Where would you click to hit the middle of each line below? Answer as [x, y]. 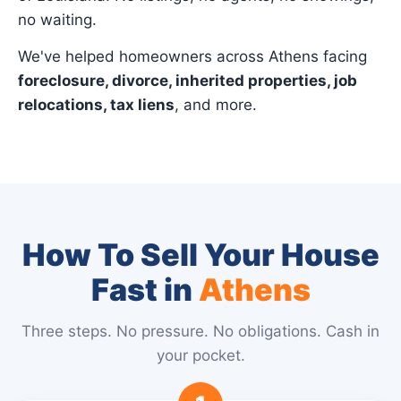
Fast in [145, 290]
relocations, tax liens [96, 105]
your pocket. [200, 355]
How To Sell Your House [200, 255]
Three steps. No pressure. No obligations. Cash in [200, 331]
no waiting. [57, 20]
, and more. [216, 105]
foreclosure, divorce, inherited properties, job [188, 81]
